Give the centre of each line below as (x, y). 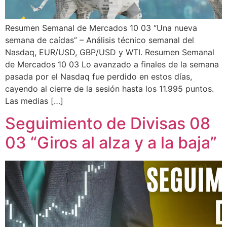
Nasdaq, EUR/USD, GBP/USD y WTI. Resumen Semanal (110, 52)
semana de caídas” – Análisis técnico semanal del (100, 40)
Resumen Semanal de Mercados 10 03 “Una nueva (101, 28)
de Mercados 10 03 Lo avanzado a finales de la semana (112, 64)
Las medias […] (34, 101)
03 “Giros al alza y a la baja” (111, 142)
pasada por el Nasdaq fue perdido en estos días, (99, 76)
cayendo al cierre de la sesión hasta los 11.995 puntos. (109, 88)
